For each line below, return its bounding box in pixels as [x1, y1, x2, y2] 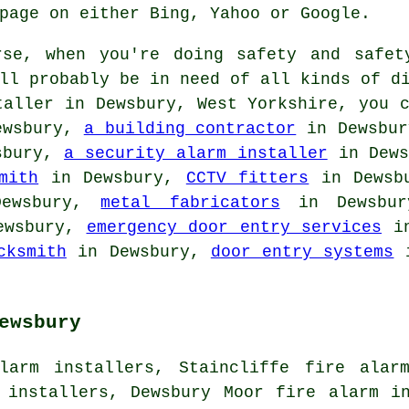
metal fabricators [100, 193, 280, 212]
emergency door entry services [86, 217, 382, 236]
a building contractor [83, 119, 297, 138]
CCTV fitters [185, 168, 309, 187]
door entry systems [210, 242, 394, 261]
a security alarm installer [64, 143, 328, 163]
